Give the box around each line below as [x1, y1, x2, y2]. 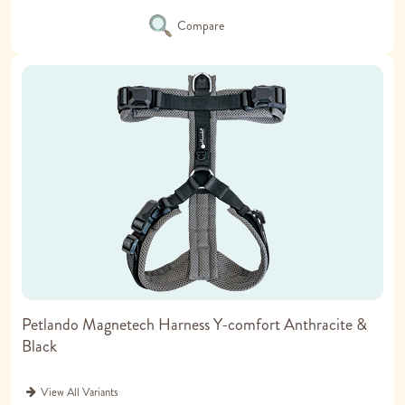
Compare [176, 16, 224, 35]
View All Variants [41, 384, 118, 401]
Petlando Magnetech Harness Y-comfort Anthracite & [22, 313, 367, 337]
